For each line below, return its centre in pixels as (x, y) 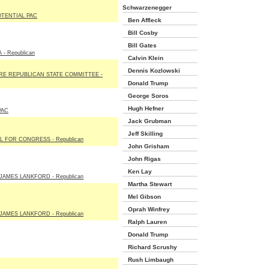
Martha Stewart (147, 184)
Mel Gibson (142, 197)
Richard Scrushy (150, 247)
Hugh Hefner (143, 108)
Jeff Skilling (143, 134)
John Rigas (142, 159)
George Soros (146, 96)
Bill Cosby (140, 33)
